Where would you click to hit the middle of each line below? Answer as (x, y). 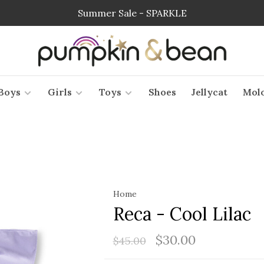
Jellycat (209, 92)
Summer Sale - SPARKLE (132, 13)
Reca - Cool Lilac (182, 214)
